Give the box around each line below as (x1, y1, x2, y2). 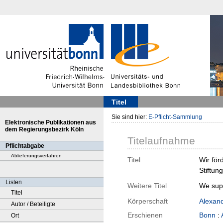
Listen (5, 179, 22, 186)
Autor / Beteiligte (11, 201, 55, 208)
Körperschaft (127, 197, 168, 206)
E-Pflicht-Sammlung (148, 113, 202, 120)
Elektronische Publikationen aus (5, 119, 96, 126)
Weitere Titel (127, 182, 167, 190)
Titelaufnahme (127, 135, 195, 147)
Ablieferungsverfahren (11, 153, 62, 158)
